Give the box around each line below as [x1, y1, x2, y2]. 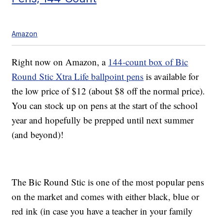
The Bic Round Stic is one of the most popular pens [12, 176, 204, 188]
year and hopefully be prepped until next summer [12, 114, 194, 126]
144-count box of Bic [108, 56, 188, 68]
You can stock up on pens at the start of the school [12, 99, 198, 112]
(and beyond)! [12, 128, 64, 141]
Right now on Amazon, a [12, 56, 108, 68]
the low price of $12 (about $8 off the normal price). [12, 85, 205, 97]
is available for [143, 70, 199, 83]
